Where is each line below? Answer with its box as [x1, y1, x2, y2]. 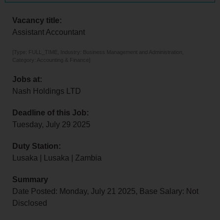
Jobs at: [12, 75, 42, 84]
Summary [12, 175, 48, 184]
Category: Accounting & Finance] [12, 57, 90, 63]
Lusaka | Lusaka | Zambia [12, 154, 102, 163]
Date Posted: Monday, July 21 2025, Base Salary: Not [12, 187, 198, 196]
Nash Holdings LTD [12, 87, 81, 96]
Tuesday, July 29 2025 [12, 120, 90, 129]
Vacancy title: [12, 16, 62, 25]
